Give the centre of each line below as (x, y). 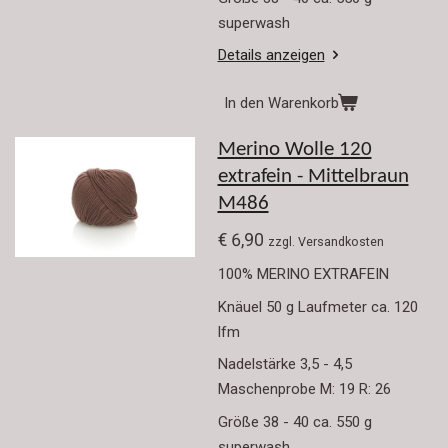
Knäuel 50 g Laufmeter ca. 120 (317, 306)
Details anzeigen (271, 55)
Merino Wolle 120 (294, 150)
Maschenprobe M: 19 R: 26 (304, 389)
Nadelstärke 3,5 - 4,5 (284, 364)
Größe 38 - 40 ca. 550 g (296, 421)
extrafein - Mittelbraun (313, 177)
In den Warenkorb (281, 102)
